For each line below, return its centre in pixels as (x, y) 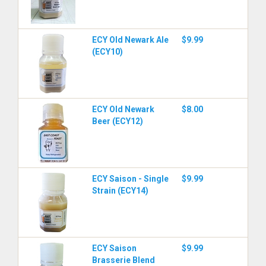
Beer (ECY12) (118, 121)
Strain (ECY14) (120, 191)
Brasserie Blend (123, 260)
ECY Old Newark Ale (130, 40)
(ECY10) (107, 52)
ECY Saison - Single (130, 179)
